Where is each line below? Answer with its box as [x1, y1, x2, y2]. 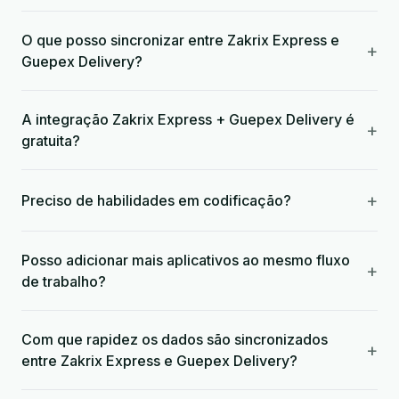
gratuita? [21, 132, 80, 150]
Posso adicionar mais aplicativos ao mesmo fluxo [21, 251, 350, 269]
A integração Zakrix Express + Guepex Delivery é [21, 110, 354, 128]
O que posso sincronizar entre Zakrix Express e [21, 31, 339, 49]
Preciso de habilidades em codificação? [21, 191, 291, 209]
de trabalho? [21, 273, 106, 290]
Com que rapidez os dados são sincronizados [21, 330, 328, 348]
